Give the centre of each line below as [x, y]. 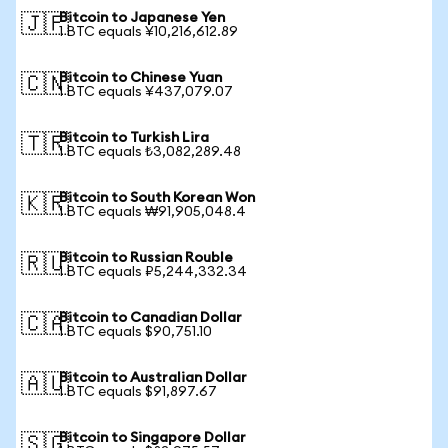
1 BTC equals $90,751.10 [135, 332]
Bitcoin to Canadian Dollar [150, 318]
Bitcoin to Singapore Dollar [152, 438]
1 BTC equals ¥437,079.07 [146, 92]
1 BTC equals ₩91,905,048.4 [152, 212]
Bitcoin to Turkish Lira [134, 138]
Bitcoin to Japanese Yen [142, 18]
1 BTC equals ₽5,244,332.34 [153, 272]
